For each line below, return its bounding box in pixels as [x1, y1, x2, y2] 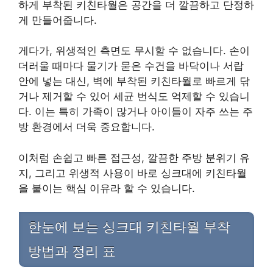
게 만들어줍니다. [18, 13, 97, 26]
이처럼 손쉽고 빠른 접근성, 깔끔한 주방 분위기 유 [18, 151, 250, 164]
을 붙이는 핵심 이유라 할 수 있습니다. [18, 182, 195, 194]
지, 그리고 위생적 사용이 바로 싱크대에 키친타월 [18, 166, 247, 179]
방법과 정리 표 [28, 244, 116, 260]
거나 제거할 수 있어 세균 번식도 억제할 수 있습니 [18, 90, 250, 103]
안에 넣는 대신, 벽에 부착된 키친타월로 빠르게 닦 [18, 75, 250, 88]
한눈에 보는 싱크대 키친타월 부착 [28, 219, 230, 235]
